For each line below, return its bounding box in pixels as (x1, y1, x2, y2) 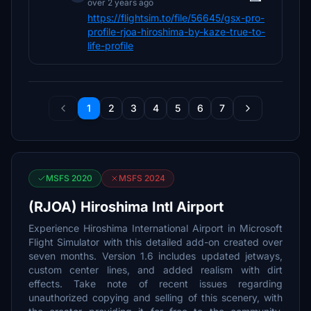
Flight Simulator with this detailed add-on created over (28, 236, 283, 248)
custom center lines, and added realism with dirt (28, 264, 283, 276)
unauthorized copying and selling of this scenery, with (28, 292, 283, 303)
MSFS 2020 (46, 173, 92, 183)
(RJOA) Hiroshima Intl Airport (28, 199, 224, 215)
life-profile (87, 40, 133, 51)
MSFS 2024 (119, 173, 165, 183)
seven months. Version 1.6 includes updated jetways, (28, 250, 283, 262)
